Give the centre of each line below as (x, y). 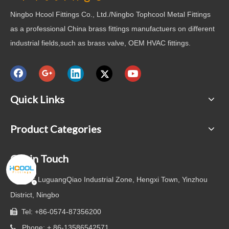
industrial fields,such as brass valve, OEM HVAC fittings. (100, 43)
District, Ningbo (35, 195)
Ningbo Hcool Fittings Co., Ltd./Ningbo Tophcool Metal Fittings (110, 14)
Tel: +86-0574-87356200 (59, 212)
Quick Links (37, 99)
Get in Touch (39, 158)
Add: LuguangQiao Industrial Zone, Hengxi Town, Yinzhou (112, 179)
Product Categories (56, 129)
